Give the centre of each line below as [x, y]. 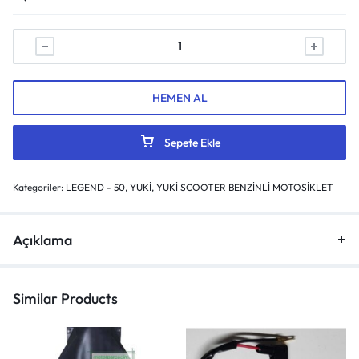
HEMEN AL [179, 97]
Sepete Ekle [192, 142]
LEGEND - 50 [95, 187]
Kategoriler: [39, 187]
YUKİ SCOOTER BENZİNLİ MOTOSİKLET [245, 187]
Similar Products [65, 298]
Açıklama [42, 240]
